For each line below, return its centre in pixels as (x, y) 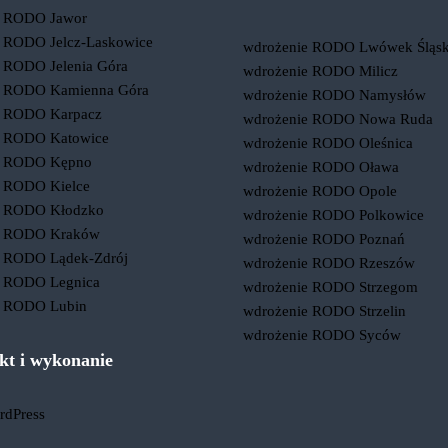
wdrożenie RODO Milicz (321, 71)
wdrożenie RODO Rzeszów (329, 263)
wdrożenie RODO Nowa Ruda (338, 119)
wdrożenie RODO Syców (322, 335)
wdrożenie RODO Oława (321, 167)
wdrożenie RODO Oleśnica (328, 143)
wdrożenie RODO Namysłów (335, 95)
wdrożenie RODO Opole (320, 191)
